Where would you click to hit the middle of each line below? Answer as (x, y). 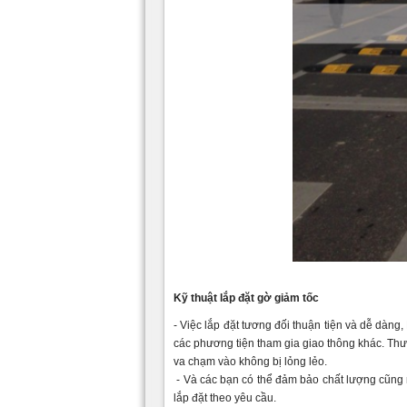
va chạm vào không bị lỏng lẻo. (250, 361)
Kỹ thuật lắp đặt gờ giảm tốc (246, 298)
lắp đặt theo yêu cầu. (225, 397)
